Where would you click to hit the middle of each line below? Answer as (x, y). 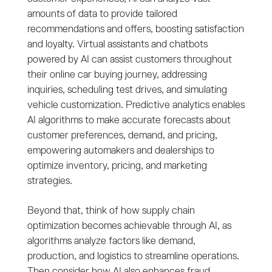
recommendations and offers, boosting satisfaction (135, 30)
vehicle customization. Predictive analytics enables (136, 106)
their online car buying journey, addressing (117, 75)
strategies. (49, 182)
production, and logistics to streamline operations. (133, 257)
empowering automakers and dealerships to (121, 151)
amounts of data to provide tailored (102, 15)
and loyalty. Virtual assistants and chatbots (117, 45)
